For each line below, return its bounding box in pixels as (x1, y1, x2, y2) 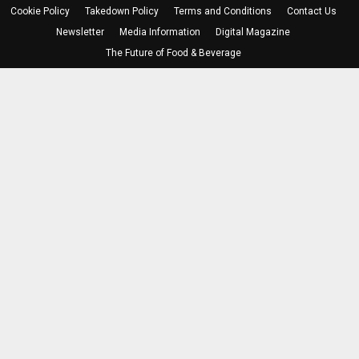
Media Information (119, 26, 200, 38)
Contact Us (286, 5, 337, 17)
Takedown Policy (84, 5, 159, 17)
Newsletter (56, 26, 104, 38)
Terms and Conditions (173, 5, 272, 17)
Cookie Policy (10, 5, 70, 17)
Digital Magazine (216, 26, 290, 38)
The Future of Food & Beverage (105, 46, 241, 58)
